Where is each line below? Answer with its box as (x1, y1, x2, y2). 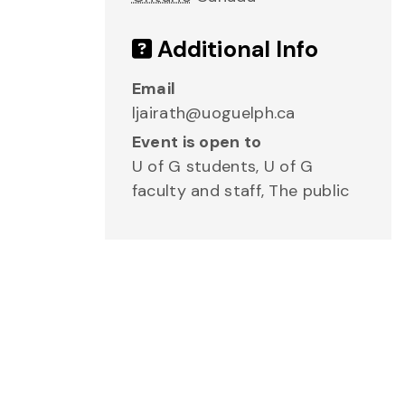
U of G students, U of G (131, 155, 314, 177)
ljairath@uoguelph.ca (131, 102, 296, 124)
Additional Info (151, 34, 319, 64)
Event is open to (131, 131, 262, 153)
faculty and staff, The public (131, 180, 350, 202)
